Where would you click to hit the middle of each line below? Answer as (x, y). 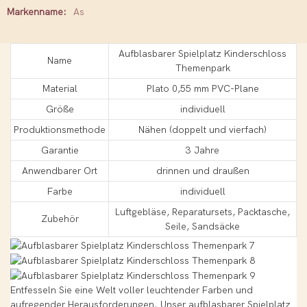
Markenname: (37, 12)
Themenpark (202, 68)
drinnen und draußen (202, 171)
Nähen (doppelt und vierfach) (202, 130)
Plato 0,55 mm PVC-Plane (202, 88)
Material (60, 88)
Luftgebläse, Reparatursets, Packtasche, (202, 212)
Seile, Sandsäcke (202, 226)
